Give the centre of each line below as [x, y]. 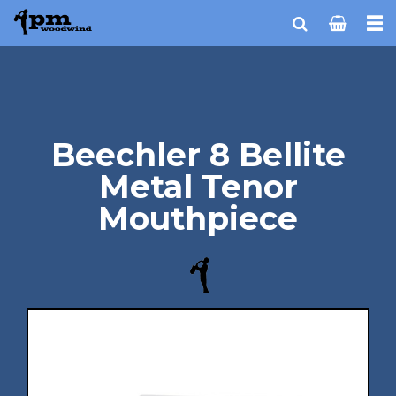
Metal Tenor [198, 187]
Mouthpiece [198, 218]
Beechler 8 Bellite [198, 155]
